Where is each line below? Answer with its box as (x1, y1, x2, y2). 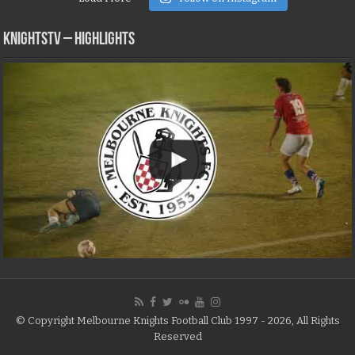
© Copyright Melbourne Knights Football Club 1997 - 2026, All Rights (15, 314, 340, 326)
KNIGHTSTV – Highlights (3, 30, 136, 49)
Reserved (153, 330, 202, 342)
